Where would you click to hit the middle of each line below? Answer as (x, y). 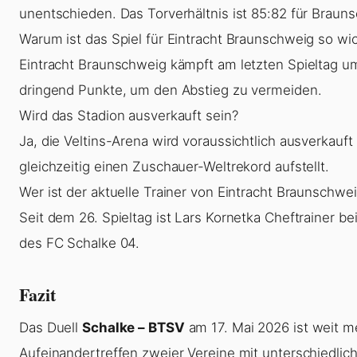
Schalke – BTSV (133, 327)
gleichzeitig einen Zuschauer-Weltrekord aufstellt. (174, 166)
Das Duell (51, 327)
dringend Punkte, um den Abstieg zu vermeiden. (171, 90)
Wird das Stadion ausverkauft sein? (129, 115)
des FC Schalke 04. (80, 243)
